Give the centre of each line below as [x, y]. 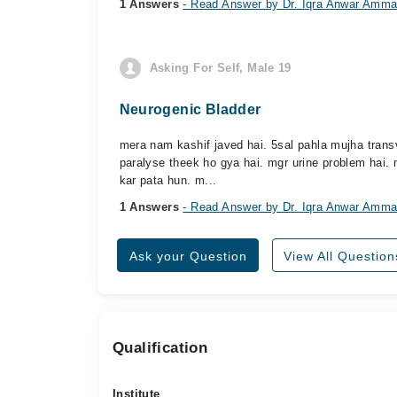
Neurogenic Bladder [190, 109]
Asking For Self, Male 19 [220, 68]
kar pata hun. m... [168, 180]
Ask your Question [188, 256]
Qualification [160, 348]
